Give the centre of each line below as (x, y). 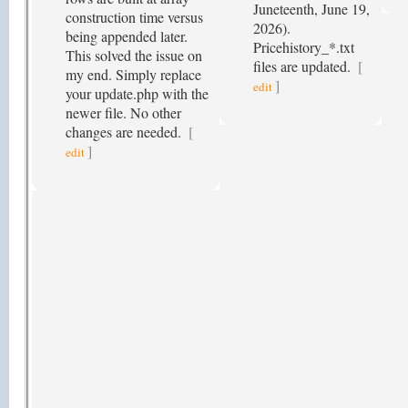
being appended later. (127, 36)
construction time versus (134, 17)
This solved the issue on (134, 55)
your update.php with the (137, 93)
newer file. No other (123, 112)
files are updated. (304, 66)
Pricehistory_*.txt (304, 47)
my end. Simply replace (133, 74)
